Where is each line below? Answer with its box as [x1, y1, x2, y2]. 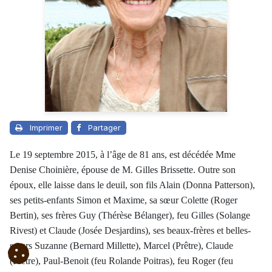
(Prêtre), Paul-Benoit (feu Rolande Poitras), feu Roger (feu [10, 255, 233, 266]
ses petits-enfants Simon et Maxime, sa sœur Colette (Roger [10, 194, 237, 205]
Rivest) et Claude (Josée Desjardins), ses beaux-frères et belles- [10, 225, 251, 236]
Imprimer [30, 122, 63, 132]
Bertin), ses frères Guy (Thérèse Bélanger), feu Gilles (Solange [10, 209, 250, 220]
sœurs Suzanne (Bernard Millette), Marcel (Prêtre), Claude [10, 240, 233, 251]
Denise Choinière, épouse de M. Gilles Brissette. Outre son [10, 164, 236, 175]
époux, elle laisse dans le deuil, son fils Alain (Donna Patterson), [10, 179, 255, 190]
